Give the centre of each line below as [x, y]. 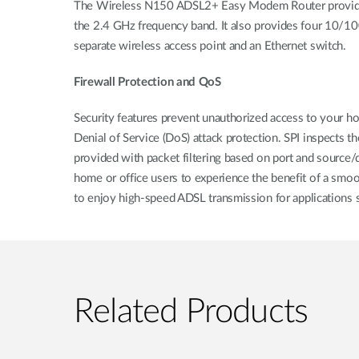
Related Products [191, 312]
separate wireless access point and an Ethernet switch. [210, 46]
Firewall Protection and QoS [147, 82]
